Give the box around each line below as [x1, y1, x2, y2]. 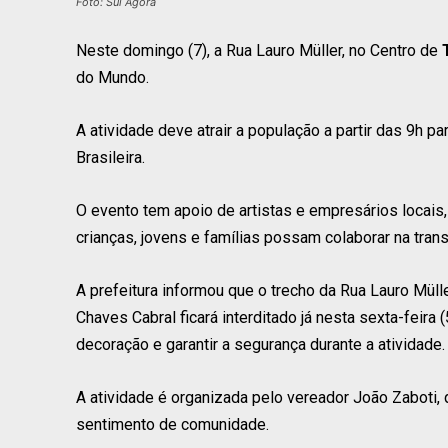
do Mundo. [76, 67, 149, 87]
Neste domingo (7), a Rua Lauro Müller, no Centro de [76, 40, 442, 60]
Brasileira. [76, 147, 145, 167]
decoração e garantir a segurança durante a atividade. [76, 334, 445, 354]
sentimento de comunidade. [76, 414, 269, 434]
